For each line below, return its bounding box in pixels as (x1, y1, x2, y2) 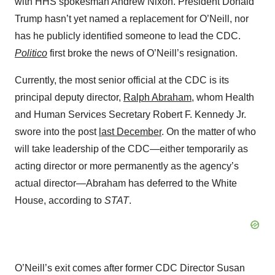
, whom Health (192, 92, 254, 103)
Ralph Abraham (123, 92, 192, 103)
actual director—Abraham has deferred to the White (15, 178, 237, 189)
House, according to (15, 195, 104, 206)
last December (99, 126, 161, 137)
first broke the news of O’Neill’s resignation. (47, 48, 238, 59)
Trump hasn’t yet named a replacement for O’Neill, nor (15, 14, 249, 25)
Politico (15, 48, 47, 59)
